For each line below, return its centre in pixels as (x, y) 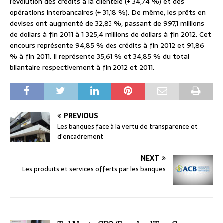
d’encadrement (80, 137)
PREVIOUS (81, 116)
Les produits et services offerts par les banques (94, 169)
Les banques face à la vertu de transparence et (127, 127)
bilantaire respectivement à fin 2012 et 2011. (82, 67)
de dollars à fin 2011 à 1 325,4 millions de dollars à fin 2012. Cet (111, 35)
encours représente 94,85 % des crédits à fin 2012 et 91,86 (107, 46)
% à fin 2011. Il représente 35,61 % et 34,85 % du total (100, 56)
